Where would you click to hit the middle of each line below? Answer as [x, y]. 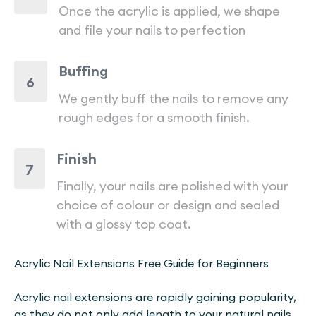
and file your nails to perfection [152, 30]
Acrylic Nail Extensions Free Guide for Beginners [141, 263]
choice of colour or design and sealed [168, 205]
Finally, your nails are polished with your [172, 186]
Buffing [83, 71]
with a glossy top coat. [124, 224]
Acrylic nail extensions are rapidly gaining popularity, [155, 297]
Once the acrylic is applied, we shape [170, 11]
